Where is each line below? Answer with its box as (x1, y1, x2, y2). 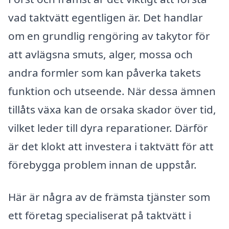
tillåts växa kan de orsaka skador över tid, (8, 102, 216, 117)
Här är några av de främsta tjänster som (8, 190, 210, 204)
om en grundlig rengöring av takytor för (8, 28, 210, 43)
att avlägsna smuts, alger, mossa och (8, 47, 193, 61)
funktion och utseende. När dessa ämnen (8, 83, 216, 98)
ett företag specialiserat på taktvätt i (8, 208, 191, 223)
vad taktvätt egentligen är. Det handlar (8, 10, 203, 25)
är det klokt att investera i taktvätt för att (8, 139, 214, 153)
